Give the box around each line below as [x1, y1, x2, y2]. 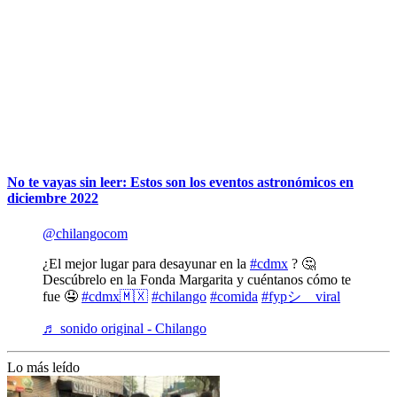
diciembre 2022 [7, 191, 98, 206]
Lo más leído [7, 359, 80, 375]
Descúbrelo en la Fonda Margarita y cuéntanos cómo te [43, 271, 351, 287]
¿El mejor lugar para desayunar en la [43, 255, 250, 271]
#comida [210, 288, 258, 304]
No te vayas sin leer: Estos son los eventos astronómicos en [7, 175, 354, 191]
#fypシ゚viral [261, 288, 340, 304]
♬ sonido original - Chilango [43, 320, 206, 336]
